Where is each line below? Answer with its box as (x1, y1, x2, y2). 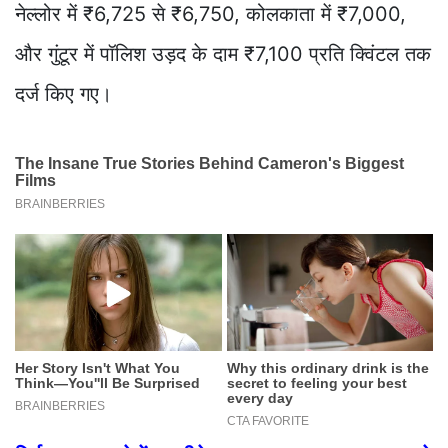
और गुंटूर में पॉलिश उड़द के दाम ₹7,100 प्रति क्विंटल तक (15, 42, 431, 67)
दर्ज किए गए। (15, 82, 112, 107)
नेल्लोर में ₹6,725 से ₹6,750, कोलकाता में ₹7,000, (15, 2, 406, 27)
